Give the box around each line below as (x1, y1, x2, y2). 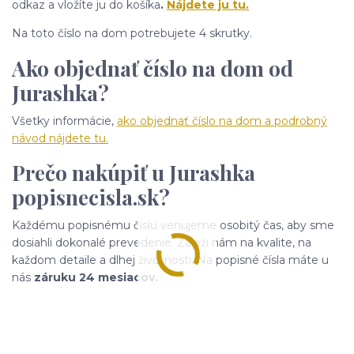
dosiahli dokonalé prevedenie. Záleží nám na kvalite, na (12, 235, 311, 250)
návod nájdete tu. (12, 130, 108, 145)
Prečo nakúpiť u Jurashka (12, 159, 255, 187)
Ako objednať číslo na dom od (12, 54, 293, 82)
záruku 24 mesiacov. (31, 269, 158, 284)
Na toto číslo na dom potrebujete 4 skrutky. (12, 26, 252, 41)
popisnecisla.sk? (12, 183, 170, 212)
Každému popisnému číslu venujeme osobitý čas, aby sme (12, 217, 334, 232)
